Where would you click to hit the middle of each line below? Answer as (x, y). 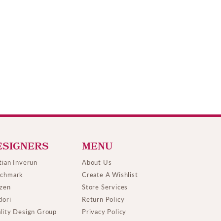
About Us (97, 162)
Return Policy (103, 199)
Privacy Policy (104, 212)
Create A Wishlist (110, 175)
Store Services (105, 187)
